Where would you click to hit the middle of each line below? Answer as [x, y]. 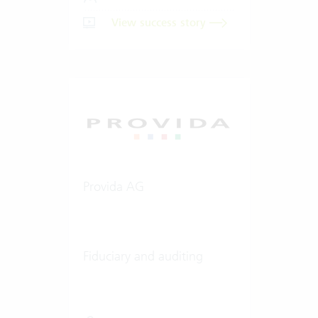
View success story [160, 22]
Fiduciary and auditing [143, 256]
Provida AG [113, 186]
